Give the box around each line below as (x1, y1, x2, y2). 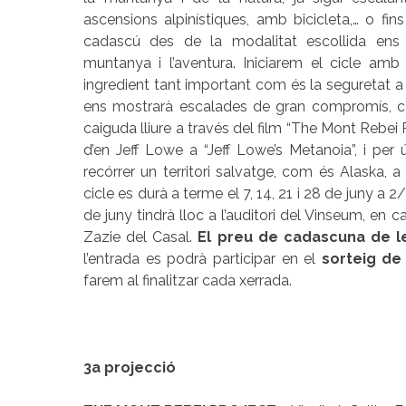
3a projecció (83, 358, 176, 376)
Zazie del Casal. (83, 227, 198, 246)
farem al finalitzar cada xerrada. (83, 271, 292, 289)
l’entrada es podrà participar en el (83, 249, 322, 267)
